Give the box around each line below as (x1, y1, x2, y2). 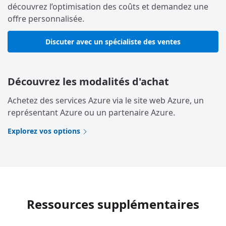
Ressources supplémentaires (27, 195, 199, 212)
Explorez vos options (8, 126, 80, 136)
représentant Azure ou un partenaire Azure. (8, 106, 175, 118)
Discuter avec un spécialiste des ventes (45, 36, 181, 46)
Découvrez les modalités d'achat (8, 74, 169, 88)
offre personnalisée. (8, 13, 84, 24)
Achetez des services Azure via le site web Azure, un (8, 94, 204, 106)
